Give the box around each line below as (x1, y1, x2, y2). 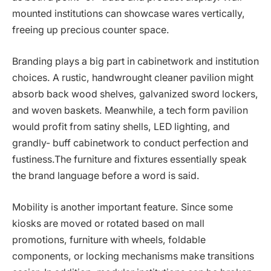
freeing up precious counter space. (12, 24, 169, 36)
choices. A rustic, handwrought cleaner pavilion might (12, 71, 253, 83)
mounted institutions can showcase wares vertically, (12, 8, 245, 20)
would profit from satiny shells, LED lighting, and (12, 120, 230, 132)
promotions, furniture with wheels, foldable (12, 233, 206, 246)
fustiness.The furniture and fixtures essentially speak (12, 153, 247, 165)
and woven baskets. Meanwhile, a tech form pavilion (12, 104, 248, 116)
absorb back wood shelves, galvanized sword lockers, (12, 88, 258, 100)
